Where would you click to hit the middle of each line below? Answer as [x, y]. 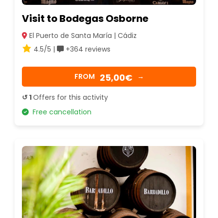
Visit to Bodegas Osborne [85, 18]
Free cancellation [60, 112]
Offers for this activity [71, 97]
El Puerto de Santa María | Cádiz [82, 35]
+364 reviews [87, 49]
